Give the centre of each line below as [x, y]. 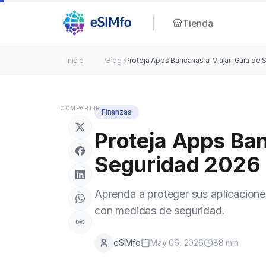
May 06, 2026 [177, 243]
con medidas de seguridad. [160, 211]
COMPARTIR [80, 108]
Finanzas [117, 112]
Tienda [198, 23]
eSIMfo [127, 243]
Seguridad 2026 [178, 165]
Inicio [75, 61]
